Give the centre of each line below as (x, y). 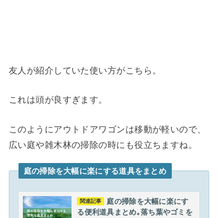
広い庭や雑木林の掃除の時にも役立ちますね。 (103, 145)
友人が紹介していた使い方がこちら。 (85, 71)
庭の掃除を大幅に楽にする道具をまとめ (95, 171)
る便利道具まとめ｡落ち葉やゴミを (135, 212)
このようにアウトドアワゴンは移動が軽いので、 (107, 129)
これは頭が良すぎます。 (58, 100)
